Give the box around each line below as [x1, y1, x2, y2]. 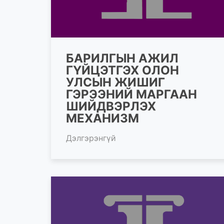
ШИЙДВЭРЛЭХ [66, 98, 156, 113]
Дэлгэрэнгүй [66, 132, 116, 143]
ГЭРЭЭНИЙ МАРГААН [66, 86, 197, 101]
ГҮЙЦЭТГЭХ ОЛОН [66, 62, 179, 77]
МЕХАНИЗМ [66, 110, 139, 125]
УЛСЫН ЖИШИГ [66, 74, 165, 89]
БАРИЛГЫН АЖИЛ [66, 50, 178, 65]
